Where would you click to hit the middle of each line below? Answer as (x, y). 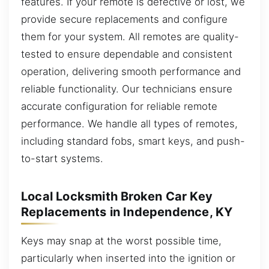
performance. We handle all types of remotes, (129, 123)
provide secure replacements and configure (124, 19)
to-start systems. (62, 158)
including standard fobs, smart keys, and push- (133, 141)
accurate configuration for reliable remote (119, 106)
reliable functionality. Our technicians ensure (127, 89)
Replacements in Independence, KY (127, 212)
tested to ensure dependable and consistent (127, 54)
